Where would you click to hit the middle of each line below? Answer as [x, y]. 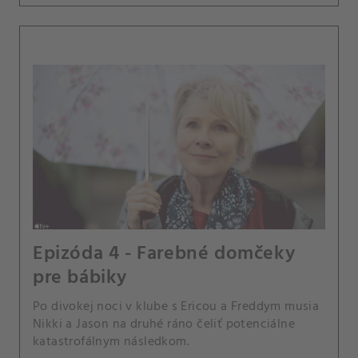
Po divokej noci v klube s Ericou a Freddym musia [176, 306]
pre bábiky [80, 278]
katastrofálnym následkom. [111, 342]
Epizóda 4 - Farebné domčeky [164, 254]
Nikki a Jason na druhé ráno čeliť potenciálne [164, 324]
